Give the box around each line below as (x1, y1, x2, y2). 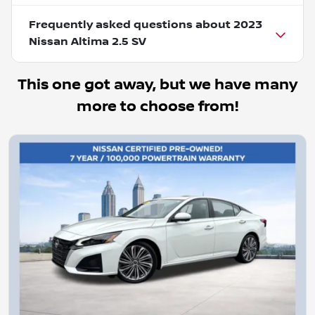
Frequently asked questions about (29, 18, 233, 32)
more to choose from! (77, 97, 238, 115)
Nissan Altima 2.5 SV (29, 34, 146, 49)
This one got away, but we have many (18, 75, 297, 94)
